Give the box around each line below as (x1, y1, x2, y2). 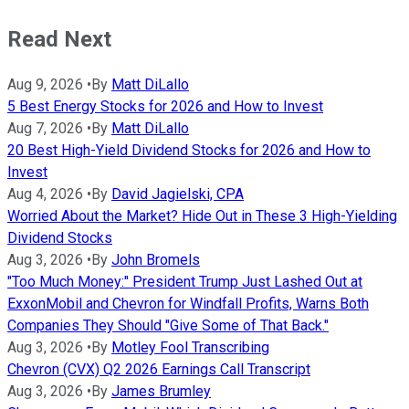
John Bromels (111, 250, 200, 268)
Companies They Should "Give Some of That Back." (7, 316, 329, 334)
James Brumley (111, 382, 211, 400)
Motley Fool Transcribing (111, 338, 269, 356)
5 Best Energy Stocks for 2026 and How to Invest (7, 97, 323, 115)
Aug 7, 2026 (7, 119, 83, 137)
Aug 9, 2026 (7, 75, 83, 93)
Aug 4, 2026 (7, 184, 83, 203)
